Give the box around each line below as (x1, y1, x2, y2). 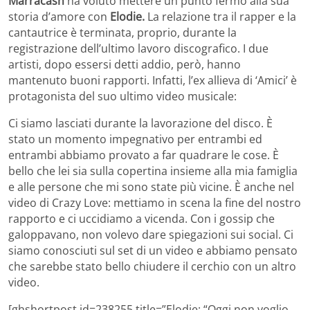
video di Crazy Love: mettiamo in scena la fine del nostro (8, 195, 301, 211)
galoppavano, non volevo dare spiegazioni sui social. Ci (8, 227, 293, 243)
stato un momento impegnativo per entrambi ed (8, 131, 262, 147)
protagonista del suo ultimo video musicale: (8, 89, 237, 104)
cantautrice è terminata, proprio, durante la (8, 25, 237, 41)
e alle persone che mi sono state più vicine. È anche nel (8, 179, 294, 195)
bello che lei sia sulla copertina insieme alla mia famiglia (8, 163, 298, 179)
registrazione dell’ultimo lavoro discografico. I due (8, 41, 268, 57)
